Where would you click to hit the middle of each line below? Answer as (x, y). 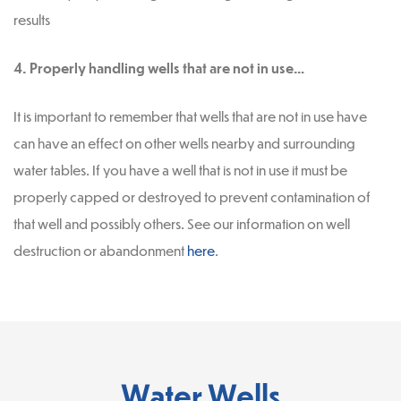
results (32, 20)
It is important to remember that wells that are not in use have (190, 116)
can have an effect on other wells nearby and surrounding (184, 143)
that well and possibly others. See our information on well (182, 224)
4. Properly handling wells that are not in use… (159, 68)
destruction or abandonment (100, 251)
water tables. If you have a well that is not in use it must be (180, 170)
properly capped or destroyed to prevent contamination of (192, 197)
